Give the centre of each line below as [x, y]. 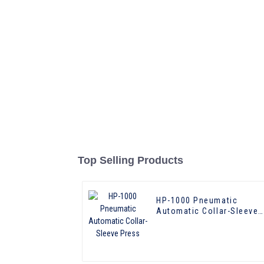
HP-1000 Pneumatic [197, 201]
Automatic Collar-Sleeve [207, 211]
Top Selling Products [131, 161]
